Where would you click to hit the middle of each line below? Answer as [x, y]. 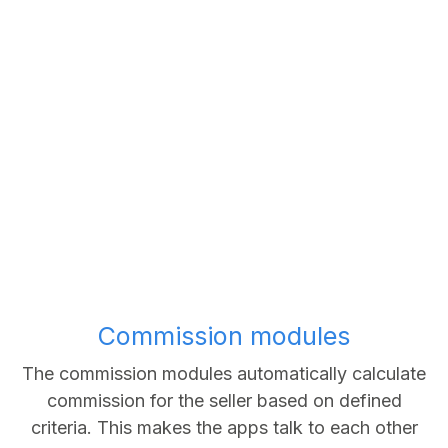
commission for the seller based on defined [224, 401]
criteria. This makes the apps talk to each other [224, 428]
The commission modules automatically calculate [224, 374]
